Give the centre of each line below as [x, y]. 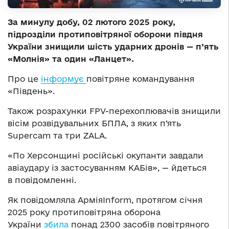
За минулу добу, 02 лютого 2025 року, [91, 22]
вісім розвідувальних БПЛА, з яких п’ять [94, 123]
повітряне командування [140, 78]
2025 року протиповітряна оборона [84, 212]
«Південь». [31, 91]
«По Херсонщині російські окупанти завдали [106, 155]
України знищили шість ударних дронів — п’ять [113, 46]
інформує [64, 78]
